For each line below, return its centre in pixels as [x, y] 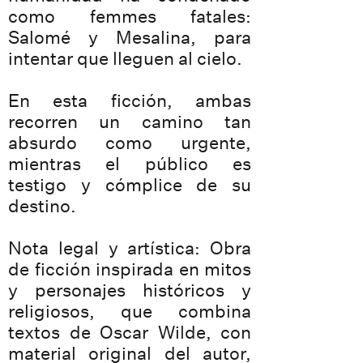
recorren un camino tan [130, 122]
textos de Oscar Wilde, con [130, 332]
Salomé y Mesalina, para [130, 37]
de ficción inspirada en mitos [130, 269]
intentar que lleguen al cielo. [125, 58]
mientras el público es [130, 164]
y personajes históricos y [130, 290]
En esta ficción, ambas [130, 100]
